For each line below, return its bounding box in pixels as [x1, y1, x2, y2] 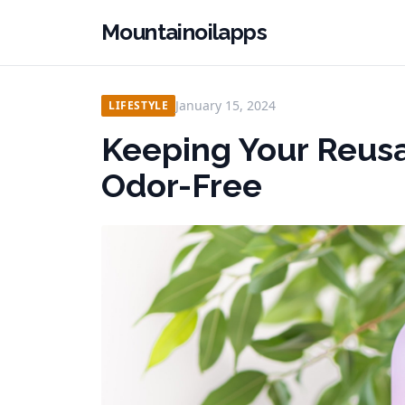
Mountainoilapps [101, 19, 267, 45]
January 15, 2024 [175, 97, 277, 114]
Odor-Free [101, 166, 262, 204]
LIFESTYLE [108, 98, 169, 113]
